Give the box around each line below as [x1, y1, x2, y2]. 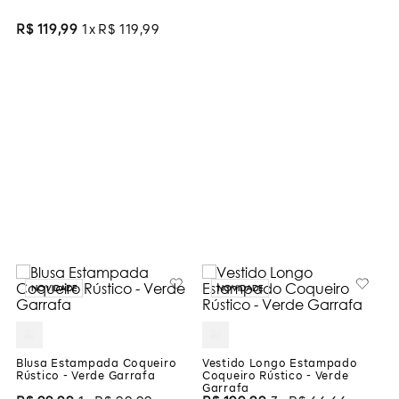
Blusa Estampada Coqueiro [16, 359, 177, 370]
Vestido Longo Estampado [202, 359, 358, 370]
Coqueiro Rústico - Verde [202, 371, 349, 383]
